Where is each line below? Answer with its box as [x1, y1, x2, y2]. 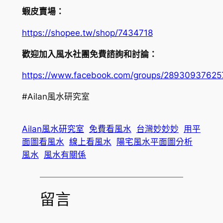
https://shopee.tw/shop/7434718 [21, 27, 153, 38]
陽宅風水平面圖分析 [116, 137, 193, 147]
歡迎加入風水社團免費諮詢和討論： [21, 49, 157, 59]
